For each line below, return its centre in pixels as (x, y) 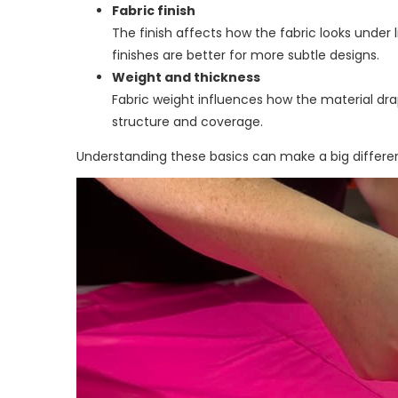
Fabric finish (154, 11)
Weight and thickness (186, 78)
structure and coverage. (187, 122)
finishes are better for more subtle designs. (246, 56)
